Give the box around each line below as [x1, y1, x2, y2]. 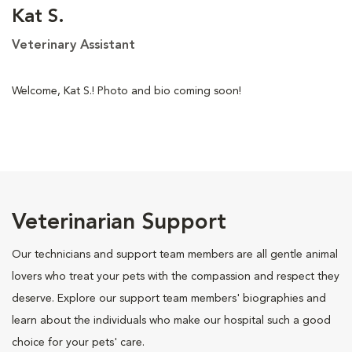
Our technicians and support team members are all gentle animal [12, 248, 338, 260]
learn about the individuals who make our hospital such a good [12, 314, 331, 326]
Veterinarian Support [12, 211, 226, 234]
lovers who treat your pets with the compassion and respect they [12, 270, 339, 282]
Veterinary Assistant [12, 38, 135, 52]
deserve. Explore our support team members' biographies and [12, 292, 326, 304]
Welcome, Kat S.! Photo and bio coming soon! [12, 85, 241, 97]
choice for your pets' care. [12, 336, 145, 348]
